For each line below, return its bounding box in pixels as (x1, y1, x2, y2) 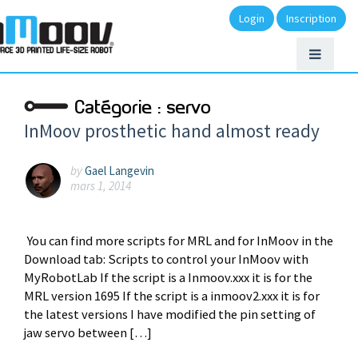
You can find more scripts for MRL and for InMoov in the (24, 232, 333, 249)
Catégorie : (75, 99, 167, 117)
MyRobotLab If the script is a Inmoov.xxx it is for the (24, 268, 312, 286)
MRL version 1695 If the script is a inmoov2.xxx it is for (24, 287, 320, 304)
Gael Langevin (85, 162, 154, 178)
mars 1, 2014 (70, 177, 131, 193)
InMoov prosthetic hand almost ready (24, 119, 320, 142)
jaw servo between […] (24, 324, 152, 341)
